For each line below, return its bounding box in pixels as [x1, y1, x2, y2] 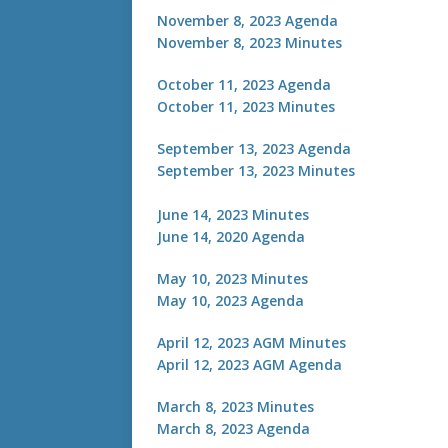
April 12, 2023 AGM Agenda [157, 355, 342, 374]
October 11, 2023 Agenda [157, 75, 331, 94]
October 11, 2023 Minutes [157, 97, 335, 116]
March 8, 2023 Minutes [157, 397, 314, 416]
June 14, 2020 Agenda [157, 227, 305, 246]
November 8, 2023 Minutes [157, 33, 342, 52]
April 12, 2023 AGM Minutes [157, 333, 346, 352]
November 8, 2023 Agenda [157, 11, 338, 30]
